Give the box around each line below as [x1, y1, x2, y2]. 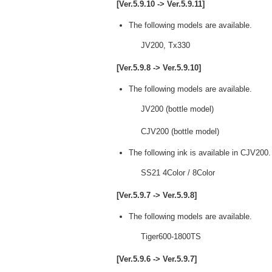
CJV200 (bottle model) [141, 127, 219, 136]
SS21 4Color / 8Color [141, 168, 215, 177]
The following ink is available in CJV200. [129, 148, 271, 157]
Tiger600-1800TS [141, 232, 201, 241]
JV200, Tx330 [141, 41, 190, 50]
